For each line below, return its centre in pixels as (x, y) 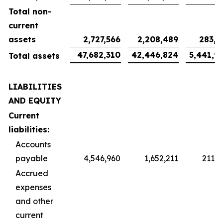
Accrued (32, 173)
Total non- (30, 11)
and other (34, 201)
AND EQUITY (35, 101)
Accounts (33, 144)
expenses (33, 187)
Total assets (34, 56)
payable (32, 158)
